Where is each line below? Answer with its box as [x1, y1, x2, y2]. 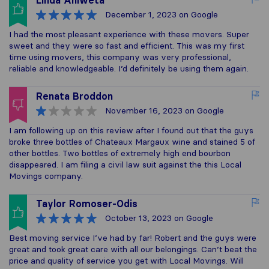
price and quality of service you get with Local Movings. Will [9, 255, 244, 266]
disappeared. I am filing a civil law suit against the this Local [9, 159, 241, 170]
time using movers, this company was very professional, [9, 52, 231, 62]
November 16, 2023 [105, 105, 183, 116]
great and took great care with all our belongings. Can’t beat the [9, 244, 257, 255]
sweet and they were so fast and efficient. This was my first [9, 40, 244, 51]
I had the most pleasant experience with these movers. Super [9, 29, 249, 40]
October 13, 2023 [105, 213, 172, 223]
